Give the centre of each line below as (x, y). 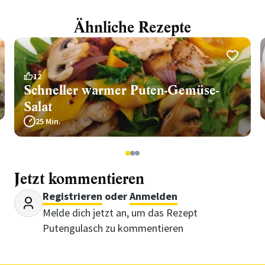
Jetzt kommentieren (79, 179)
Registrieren (72, 196)
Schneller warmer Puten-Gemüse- (121, 90)
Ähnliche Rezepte (132, 28)
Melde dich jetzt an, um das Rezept (120, 213)
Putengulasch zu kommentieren (113, 228)
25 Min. (48, 121)
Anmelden (153, 196)
